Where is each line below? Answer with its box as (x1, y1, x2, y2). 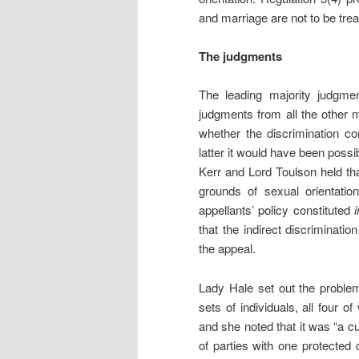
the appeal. (199, 240, 259, 257)
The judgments (199, 47, 282, 66)
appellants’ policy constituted (199, 201, 355, 219)
